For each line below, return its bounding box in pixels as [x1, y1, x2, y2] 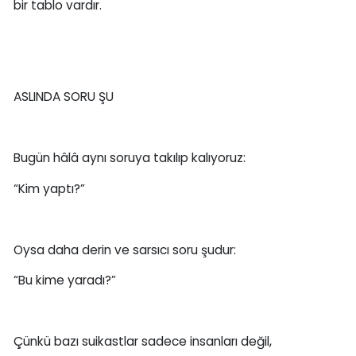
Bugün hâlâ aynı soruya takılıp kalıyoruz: [13, 149, 246, 167]
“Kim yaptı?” [13, 180, 85, 197]
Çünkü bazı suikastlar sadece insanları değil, [13, 333, 272, 350]
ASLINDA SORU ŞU [13, 88, 114, 106]
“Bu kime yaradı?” [13, 272, 116, 289]
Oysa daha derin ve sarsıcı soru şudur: [13, 241, 236, 258]
